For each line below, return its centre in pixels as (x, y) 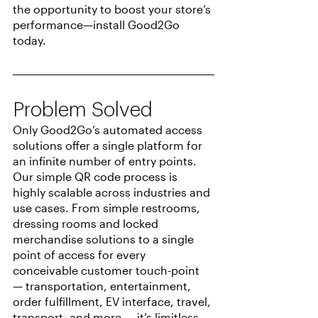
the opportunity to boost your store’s (113, 9)
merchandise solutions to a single (105, 239)
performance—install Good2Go (98, 25)
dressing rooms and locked (87, 224)
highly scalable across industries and (113, 192)
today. (29, 40)
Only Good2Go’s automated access (109, 130)
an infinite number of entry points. (106, 161)
